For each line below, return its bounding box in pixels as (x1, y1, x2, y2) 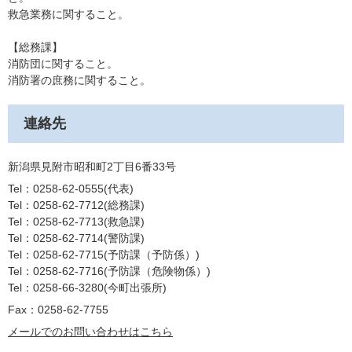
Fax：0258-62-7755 (8, 303, 108, 316)
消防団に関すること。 (8, 57, 118, 70)
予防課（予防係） (108, 248, 196, 261)
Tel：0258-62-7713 (8, 215, 104, 228)
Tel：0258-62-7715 (8, 248, 104, 261)
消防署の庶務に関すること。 (8, 74, 151, 86)
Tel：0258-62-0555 (8, 182, 104, 195)
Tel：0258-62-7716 (8, 265, 104, 277)
